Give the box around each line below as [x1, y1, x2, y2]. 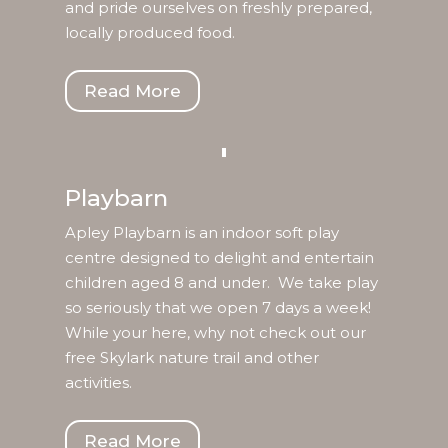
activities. [64, 373, 132, 393]
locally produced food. [64, 22, 235, 42]
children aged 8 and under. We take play [64, 273, 378, 293]
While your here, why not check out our [64, 323, 366, 343]
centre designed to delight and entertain [64, 248, 374, 268]
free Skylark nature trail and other [64, 348, 319, 368]
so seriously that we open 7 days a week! [64, 298, 371, 318]
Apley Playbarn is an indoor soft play [64, 223, 339, 243]
